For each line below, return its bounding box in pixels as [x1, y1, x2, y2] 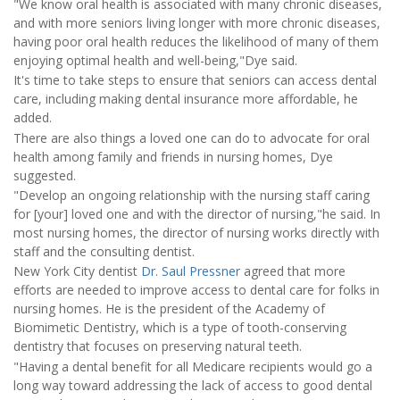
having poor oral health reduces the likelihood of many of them [13, 32, 379, 50]
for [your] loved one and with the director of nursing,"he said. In [13, 204, 380, 222]
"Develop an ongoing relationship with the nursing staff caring [13, 186, 370, 204]
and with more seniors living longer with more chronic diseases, [13, 13, 380, 31]
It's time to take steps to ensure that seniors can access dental [13, 71, 377, 89]
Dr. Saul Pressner [141, 262, 240, 280]
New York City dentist [13, 262, 141, 280]
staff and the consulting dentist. [13, 242, 195, 260]
